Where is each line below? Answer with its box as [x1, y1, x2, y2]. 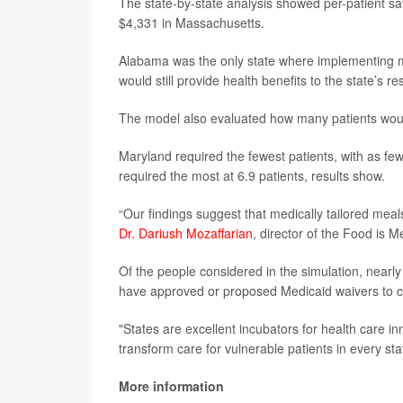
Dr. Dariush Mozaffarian [119, 224, 253, 242]
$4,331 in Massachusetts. [119, 13, 264, 31]
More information [119, 377, 224, 395]
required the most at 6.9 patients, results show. [119, 166, 385, 184]
